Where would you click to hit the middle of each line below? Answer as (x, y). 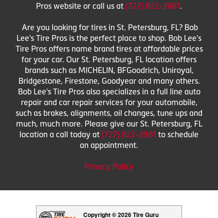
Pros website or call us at (81, 6)
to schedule (177, 135)
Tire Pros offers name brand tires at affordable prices (109, 49)
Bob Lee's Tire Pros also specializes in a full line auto (109, 92)
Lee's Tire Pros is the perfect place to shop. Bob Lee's (109, 38)
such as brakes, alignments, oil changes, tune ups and (109, 113)
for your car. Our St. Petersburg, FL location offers (109, 60)
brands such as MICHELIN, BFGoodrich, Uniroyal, (109, 70)
